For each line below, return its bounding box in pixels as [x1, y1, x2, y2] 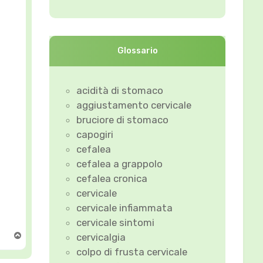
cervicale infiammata [76, 201, 173, 214]
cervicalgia [76, 231, 126, 243]
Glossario [117, 45, 158, 56]
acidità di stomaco [76, 84, 164, 96]
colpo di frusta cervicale [76, 245, 188, 258]
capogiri [76, 128, 114, 140]
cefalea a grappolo [76, 157, 163, 170]
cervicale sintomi [76, 216, 155, 228]
